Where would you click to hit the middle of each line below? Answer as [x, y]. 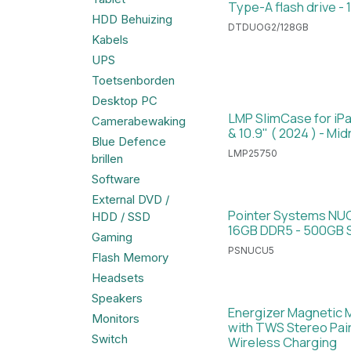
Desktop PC [125, 101]
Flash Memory [130, 258]
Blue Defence [129, 142]
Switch [110, 339]
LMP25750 [253, 153]
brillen [107, 159]
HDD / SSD [121, 217]
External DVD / [130, 200]
